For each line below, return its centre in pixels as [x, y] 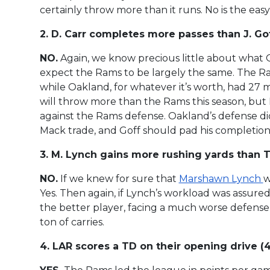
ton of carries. [72, 222]
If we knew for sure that [119, 178]
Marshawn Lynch [221, 178]
